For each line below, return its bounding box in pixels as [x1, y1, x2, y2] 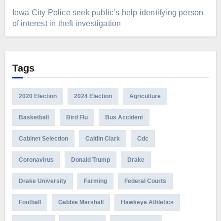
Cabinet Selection [18, 135, 68, 142]
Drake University [18, 177, 67, 184]
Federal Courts [124, 177, 166, 184]
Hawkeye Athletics [120, 198, 174, 206]
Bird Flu [66, 113, 88, 121]
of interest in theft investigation [12, 19, 121, 28]
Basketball [18, 113, 49, 121]
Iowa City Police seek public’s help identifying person [12, 8, 204, 17]
